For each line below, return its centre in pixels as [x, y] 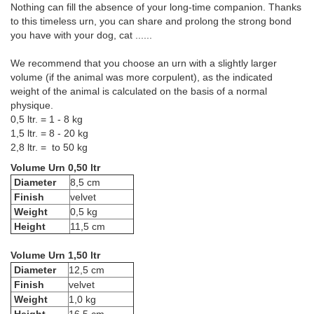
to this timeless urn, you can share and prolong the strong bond [151, 21]
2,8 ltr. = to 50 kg [49, 148]
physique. [35, 105]
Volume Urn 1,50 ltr [55, 255]
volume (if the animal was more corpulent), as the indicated [142, 77]
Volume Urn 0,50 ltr [55, 168]
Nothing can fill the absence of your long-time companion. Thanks [156, 7]
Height [30, 227]
